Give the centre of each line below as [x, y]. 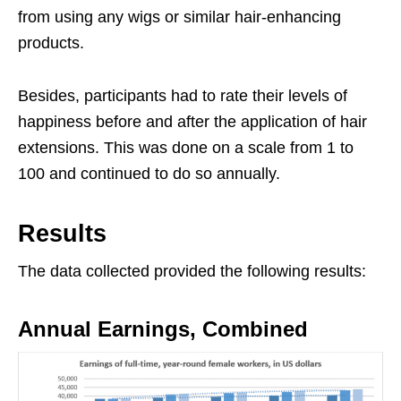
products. [51, 43]
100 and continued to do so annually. [149, 174]
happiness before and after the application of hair [192, 122]
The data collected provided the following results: [192, 272]
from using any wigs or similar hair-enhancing [179, 17]
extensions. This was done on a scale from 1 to [186, 148]
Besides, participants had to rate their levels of [183, 96]
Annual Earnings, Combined [163, 329]
